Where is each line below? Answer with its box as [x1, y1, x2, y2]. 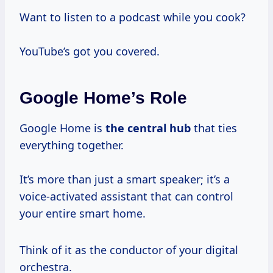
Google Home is [19, 120, 105, 135]
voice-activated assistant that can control [19, 188, 233, 204]
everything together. [19, 137, 124, 152]
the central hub [105, 120, 191, 135]
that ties [191, 120, 237, 135]
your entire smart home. [19, 205, 146, 221]
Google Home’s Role [19, 88, 187, 107]
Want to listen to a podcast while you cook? [19, 9, 246, 24]
